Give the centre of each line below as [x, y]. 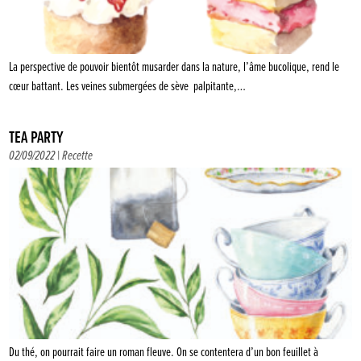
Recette [78, 156]
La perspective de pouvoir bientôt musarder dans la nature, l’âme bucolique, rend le [174, 68]
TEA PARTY [37, 139]
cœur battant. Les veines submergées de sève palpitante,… [128, 87]
